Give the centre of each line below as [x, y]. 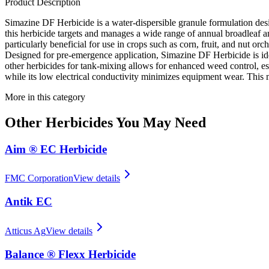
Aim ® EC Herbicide [56, 149]
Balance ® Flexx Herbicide [70, 254]
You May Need [159, 122]
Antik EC [29, 202]
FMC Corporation [39, 178]
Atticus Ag [25, 231]
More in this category [45, 97]
